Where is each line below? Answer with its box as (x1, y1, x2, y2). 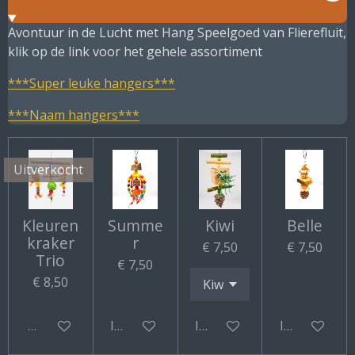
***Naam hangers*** (8, 105, 139, 124)
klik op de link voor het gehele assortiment (8, 42, 265, 60)
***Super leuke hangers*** (8, 74, 175, 92)
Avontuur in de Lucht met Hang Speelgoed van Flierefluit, (8, 23, 346, 41)
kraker (26, 232, 74, 254)
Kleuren (22, 215, 79, 237)
